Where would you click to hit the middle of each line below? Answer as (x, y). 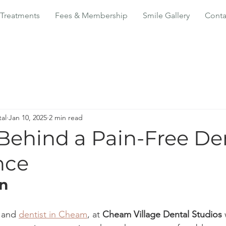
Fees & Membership (91, 15)
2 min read (66, 117)
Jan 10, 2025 (28, 117)
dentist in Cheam (53, 214)
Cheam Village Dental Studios (162, 214)
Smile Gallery (166, 15)
